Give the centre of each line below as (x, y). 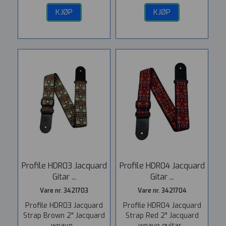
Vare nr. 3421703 (64, 191)
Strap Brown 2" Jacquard (64, 216)
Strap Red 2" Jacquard (162, 216)
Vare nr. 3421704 (162, 191)
